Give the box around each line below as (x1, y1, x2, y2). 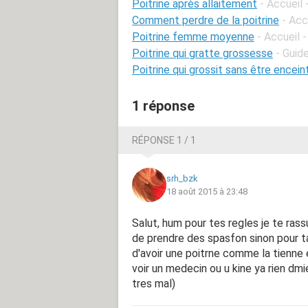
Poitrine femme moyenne (132, 30, 254, 43)
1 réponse (132, 97, 195, 114)
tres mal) (132, 276, 175, 290)
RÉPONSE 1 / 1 (132, 134, 196, 146)
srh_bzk (166, 173, 198, 184)
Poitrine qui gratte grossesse (132, 46, 273, 60)
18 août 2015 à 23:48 (166, 186, 247, 197)
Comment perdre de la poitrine (132, 13, 279, 27)
